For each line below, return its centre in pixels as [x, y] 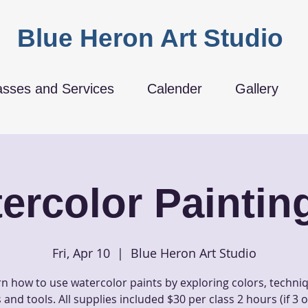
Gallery [257, 88]
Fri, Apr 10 [81, 253]
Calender [175, 88]
